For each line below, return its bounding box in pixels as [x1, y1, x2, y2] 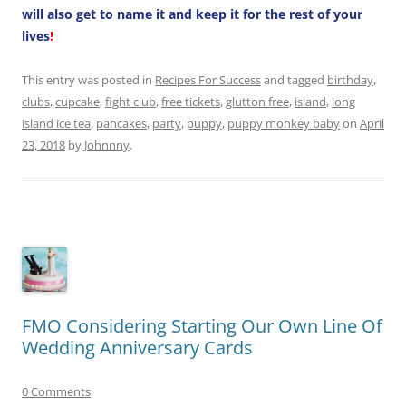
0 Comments [22, 382, 91, 400]
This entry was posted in [22, 71, 155, 88]
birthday [327, 71, 373, 88]
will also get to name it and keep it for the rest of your [22, 5, 362, 23]
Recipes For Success [155, 71, 261, 88]
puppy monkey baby [227, 114, 340, 131]
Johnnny [84, 136, 130, 153]
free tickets [161, 92, 220, 110]
